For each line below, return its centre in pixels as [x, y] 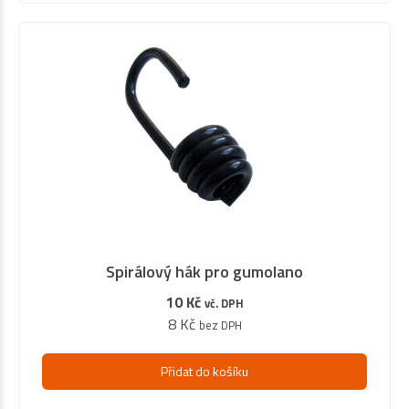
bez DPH [220, 325]
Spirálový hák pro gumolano [204, 271]
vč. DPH [224, 303]
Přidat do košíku [204, 372]
